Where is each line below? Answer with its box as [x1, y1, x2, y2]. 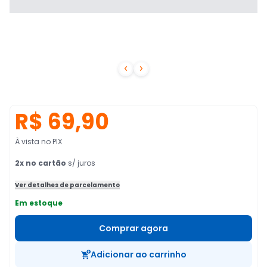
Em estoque [15, 198, 63, 208]
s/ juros [66, 158, 95, 168]
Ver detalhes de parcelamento [15, 181, 120, 190]
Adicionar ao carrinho [90, 249, 187, 260]
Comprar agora [99, 222, 168, 234]
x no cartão [20, 158, 66, 168]
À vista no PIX [15, 136, 62, 147]
